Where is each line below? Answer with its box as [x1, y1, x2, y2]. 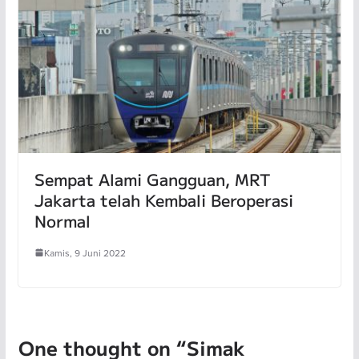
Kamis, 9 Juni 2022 [43, 245, 126, 260]
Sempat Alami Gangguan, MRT [34, 167, 270, 191]
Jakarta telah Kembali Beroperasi [34, 188, 293, 212]
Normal [34, 208, 91, 232]
